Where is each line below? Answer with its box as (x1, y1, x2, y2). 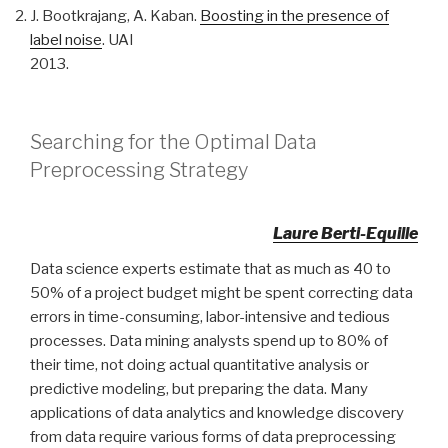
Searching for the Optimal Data (30, 130, 317, 154)
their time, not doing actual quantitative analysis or (30, 356, 369, 374)
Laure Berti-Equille (273, 224, 418, 243)
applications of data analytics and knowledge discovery (30, 404, 404, 422)
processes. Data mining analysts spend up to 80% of (30, 332, 388, 350)
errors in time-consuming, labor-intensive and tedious (30, 308, 390, 326)
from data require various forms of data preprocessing (30, 428, 396, 446)
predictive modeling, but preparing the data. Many (30, 380, 368, 398)
